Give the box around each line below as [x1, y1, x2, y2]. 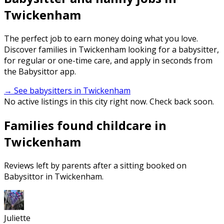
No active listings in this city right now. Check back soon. [4, 95, 214, 107]
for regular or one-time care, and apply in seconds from [4, 54, 212, 66]
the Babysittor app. [4, 65, 76, 77]
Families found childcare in [4, 116, 166, 133]
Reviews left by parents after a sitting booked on [4, 159, 186, 171]
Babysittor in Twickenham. [4, 170, 103, 182]
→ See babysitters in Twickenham [4, 84, 130, 96]
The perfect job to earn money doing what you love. [4, 32, 198, 44]
